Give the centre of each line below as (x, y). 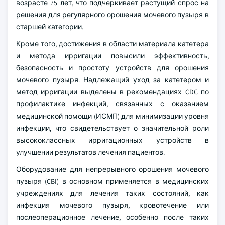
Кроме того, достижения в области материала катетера (113, 44)
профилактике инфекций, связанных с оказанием (113, 104)
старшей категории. (50, 27)
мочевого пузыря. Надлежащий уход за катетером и (113, 80)
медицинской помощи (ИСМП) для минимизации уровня (113, 116)
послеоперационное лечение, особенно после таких (113, 217)
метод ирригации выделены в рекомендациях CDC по (113, 92)
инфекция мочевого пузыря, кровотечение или (113, 205)
